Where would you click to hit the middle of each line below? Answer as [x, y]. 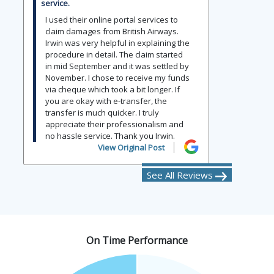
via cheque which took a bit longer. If [113, 89]
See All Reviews [181, 175]
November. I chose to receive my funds [117, 77]
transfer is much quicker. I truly [102, 112]
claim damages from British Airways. [112, 31]
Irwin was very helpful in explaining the [117, 43]
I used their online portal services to [112, 19]
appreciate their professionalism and [114, 124]
